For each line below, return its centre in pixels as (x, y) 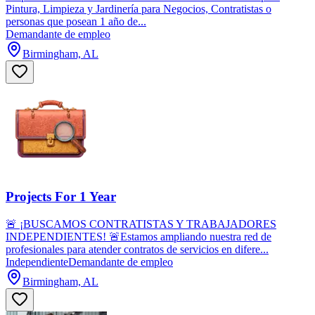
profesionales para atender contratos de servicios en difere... (137, 250)
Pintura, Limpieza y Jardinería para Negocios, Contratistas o (139, 8)
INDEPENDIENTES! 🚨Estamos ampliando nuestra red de (139, 237)
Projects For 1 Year (61, 197)
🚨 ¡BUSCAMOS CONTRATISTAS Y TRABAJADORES (141, 224)
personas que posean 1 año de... (76, 21)
